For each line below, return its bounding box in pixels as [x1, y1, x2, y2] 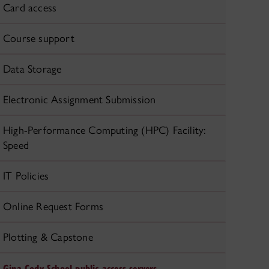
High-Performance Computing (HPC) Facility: [3, 124, 206, 137]
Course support [3, 32, 74, 45]
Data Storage [3, 62, 62, 76]
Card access [3, 1, 57, 14]
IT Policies [3, 169, 49, 183]
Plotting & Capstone [3, 231, 93, 244]
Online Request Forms [3, 200, 103, 213]
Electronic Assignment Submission [3, 93, 156, 106]
